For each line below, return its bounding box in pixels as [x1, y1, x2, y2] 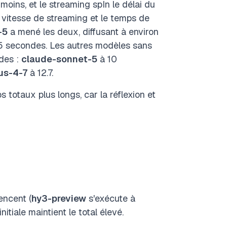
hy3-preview [31, 193, 86, 204]
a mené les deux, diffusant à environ [8, 26, 159, 37]
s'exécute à [86, 193, 135, 204]
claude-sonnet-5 [21, 53, 97, 65]
